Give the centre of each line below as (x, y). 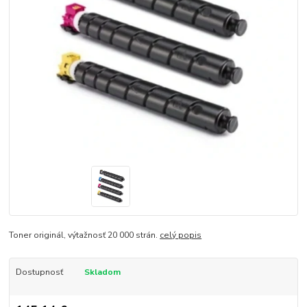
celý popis (181, 235)
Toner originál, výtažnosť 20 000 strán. (85, 235)
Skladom (102, 272)
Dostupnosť (39, 272)
